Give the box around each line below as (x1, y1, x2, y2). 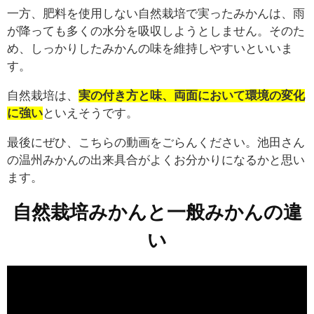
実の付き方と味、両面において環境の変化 (78, 89, 305, 103)
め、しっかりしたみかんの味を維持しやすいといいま (7, 42, 293, 56)
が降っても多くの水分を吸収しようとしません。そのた (7, 25, 305, 39)
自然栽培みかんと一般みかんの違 (12, 202, 302, 224)
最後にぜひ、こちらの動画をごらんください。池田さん (7, 136, 305, 150)
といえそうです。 (43, 107, 138, 121)
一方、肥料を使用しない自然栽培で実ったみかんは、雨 (7, 7, 305, 21)
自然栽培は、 (7, 89, 78, 103)
